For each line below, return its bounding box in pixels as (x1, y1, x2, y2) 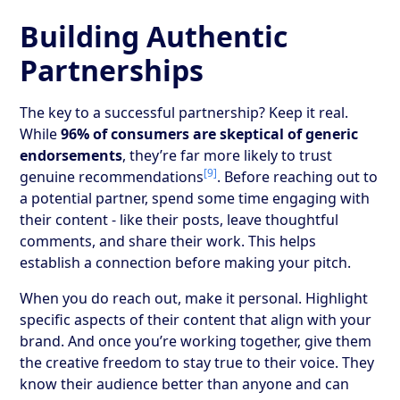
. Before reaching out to (217, 166, 379, 187)
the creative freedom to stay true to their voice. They (20, 352, 375, 372)
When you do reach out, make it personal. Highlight (20, 287, 369, 308)
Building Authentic (20, 16, 288, 55)
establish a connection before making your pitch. (20, 252, 352, 272)
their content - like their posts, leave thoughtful (20, 209, 339, 229)
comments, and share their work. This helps (20, 230, 317, 251)
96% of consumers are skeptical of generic (61, 123, 359, 144)
